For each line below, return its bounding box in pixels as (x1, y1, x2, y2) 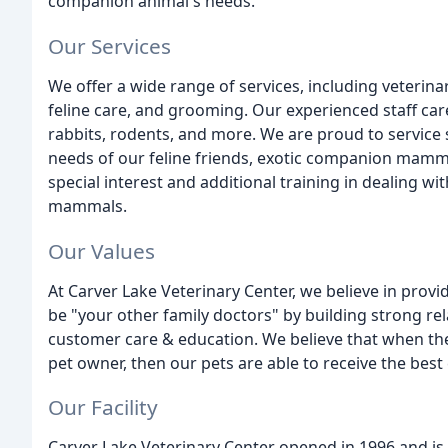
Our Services (48, 31, 171, 60)
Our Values (48, 236, 155, 265)
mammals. (48, 194, 127, 217)
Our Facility (48, 393, 158, 422)
